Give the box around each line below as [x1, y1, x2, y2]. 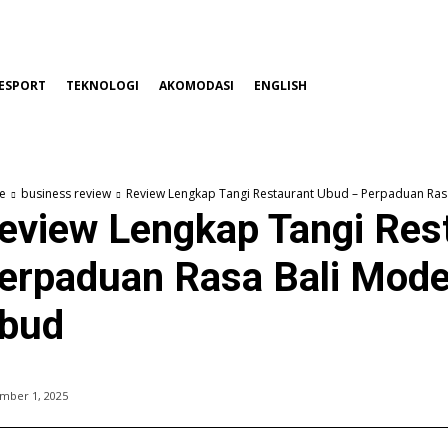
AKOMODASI [159, 77, 234, 95]
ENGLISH [254, 77, 307, 95]
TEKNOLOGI [66, 77, 139, 95]
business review [20, 185, 111, 203]
